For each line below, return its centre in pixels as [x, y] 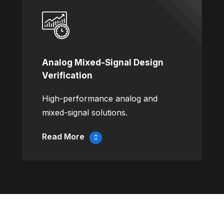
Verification [67, 76]
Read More [63, 137]
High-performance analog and [100, 99]
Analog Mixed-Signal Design [103, 63]
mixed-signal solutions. [85, 113]
